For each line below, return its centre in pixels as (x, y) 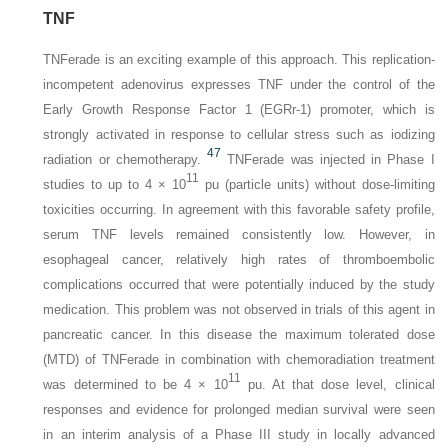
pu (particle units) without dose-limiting (316, 184)
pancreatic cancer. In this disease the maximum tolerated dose (239, 334)
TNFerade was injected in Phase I (331, 159)
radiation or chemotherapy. (122, 159)
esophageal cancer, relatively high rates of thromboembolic (239, 259)
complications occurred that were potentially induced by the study (239, 284)
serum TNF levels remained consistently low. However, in (239, 234)
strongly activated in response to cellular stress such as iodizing (239, 134)
